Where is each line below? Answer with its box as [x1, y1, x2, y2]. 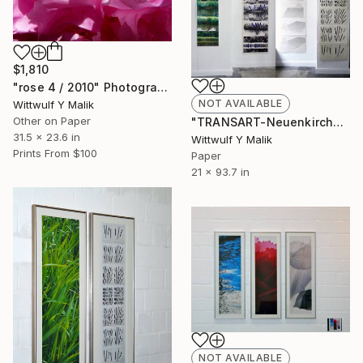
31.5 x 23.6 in [13, 130, 80, 144]
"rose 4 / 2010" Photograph [156, 80, 168, 95]
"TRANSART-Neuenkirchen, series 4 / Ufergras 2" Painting [333, 115, 344, 130]
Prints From [13, 147, 70, 160]
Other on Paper [13, 114, 91, 128]
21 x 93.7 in [191, 165, 250, 179]
